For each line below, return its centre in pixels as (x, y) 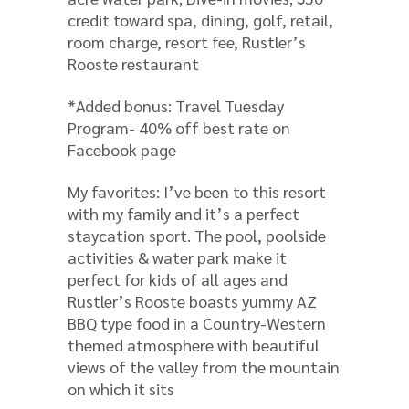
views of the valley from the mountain (204, 366)
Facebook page (122, 149)
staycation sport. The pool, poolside (197, 235)
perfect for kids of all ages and (178, 278)
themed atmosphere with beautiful (194, 344)
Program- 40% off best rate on (179, 127)
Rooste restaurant (133, 63)
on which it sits (121, 388)
